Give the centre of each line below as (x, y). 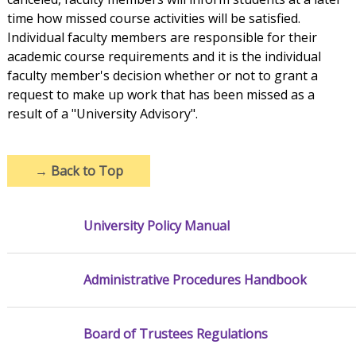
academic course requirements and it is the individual (164, 57)
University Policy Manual (156, 226)
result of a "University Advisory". (102, 114)
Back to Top (85, 171)
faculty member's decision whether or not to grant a (162, 76)
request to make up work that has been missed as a (161, 95)
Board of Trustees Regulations (175, 334)
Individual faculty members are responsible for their (162, 38)
